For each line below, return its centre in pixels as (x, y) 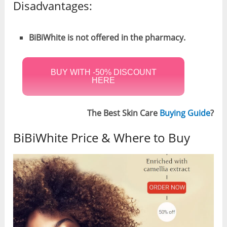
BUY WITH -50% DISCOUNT (103, 72)
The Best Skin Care (123, 113)
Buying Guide (185, 113)
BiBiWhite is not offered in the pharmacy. (107, 37)
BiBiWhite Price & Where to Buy (102, 137)
